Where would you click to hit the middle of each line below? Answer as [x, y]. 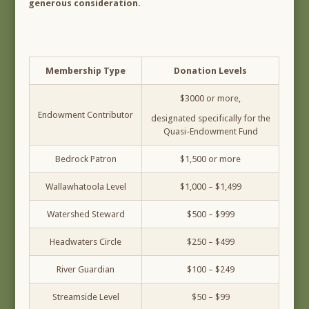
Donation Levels [211, 71]
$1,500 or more [211, 159]
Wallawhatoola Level [86, 187]
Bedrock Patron [86, 159]
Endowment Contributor [86, 115]
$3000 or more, [211, 99]
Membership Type [86, 71]
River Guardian [86, 270]
